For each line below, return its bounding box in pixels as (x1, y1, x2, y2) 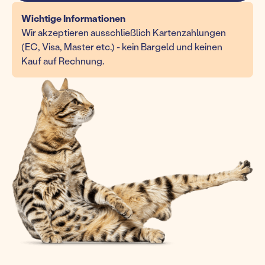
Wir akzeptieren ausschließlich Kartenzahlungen (21, 26, 226, 38)
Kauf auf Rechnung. (21, 54, 104, 67)
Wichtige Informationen (21, 12, 125, 24)
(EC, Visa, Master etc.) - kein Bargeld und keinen (21, 40, 222, 53)
